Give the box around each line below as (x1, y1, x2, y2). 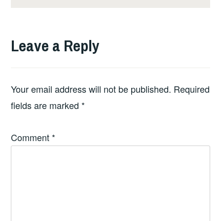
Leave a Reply (11, 35, 100, 56)
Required (174, 82, 210, 95)
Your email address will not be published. (11, 82, 172, 95)
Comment (11, 131, 52, 144)
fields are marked (11, 98, 82, 111)
